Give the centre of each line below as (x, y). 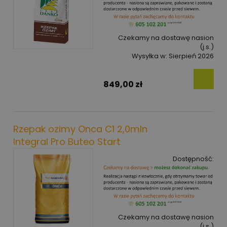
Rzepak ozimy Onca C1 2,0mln (80, 129)
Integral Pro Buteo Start (67, 141)
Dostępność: (193, 159)
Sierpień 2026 (191, 56)
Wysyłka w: (149, 56)
